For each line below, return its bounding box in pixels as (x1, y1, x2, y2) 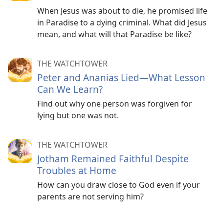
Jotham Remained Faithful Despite (37, 152, 189, 165)
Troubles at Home (37, 163, 116, 177)
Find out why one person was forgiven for (37, 98, 192, 109)
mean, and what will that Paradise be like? (37, 28, 192, 40)
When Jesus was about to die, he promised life (37, 5, 207, 16)
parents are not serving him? (37, 191, 144, 202)
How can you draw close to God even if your (37, 179, 200, 190)
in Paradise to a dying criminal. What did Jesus (37, 17, 207, 28)
